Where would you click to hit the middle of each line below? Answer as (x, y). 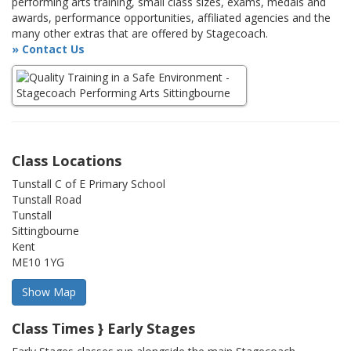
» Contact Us (48, 49)
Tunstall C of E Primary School (89, 184)
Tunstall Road (47, 200)
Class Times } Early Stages (103, 329)
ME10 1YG (38, 262)
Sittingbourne (45, 231)
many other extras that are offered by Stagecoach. (140, 34)
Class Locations (67, 161)
